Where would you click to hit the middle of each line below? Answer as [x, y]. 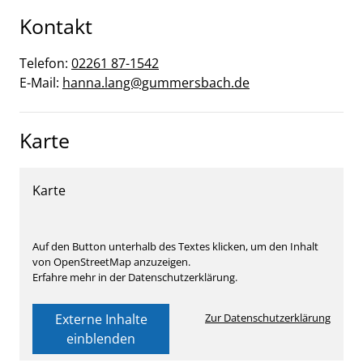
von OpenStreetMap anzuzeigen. [111, 262]
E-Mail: [41, 83]
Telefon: [45, 63]
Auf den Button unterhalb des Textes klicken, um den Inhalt [175, 246]
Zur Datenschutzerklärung [268, 318]
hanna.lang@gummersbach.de [156, 83]
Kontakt [56, 26]
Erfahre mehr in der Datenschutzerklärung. [135, 277]
